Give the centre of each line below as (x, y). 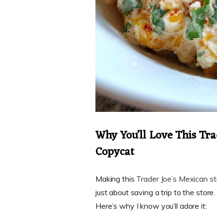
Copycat (115, 153)
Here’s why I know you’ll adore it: (151, 206)
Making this (116, 179)
